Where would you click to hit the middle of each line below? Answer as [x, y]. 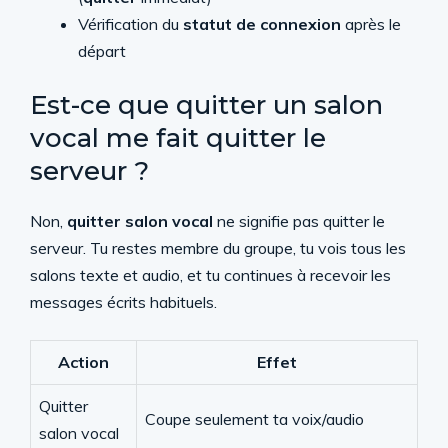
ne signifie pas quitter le [299, 221]
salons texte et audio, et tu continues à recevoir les [210, 275]
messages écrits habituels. [123, 302]
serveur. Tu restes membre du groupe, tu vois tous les [218, 248]
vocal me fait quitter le [178, 138]
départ [102, 51]
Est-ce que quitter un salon [206, 105]
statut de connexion [262, 24]
